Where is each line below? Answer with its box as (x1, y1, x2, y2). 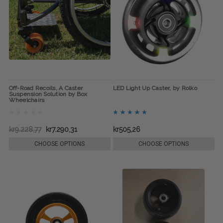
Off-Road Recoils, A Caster (8, 85, 83, 92)
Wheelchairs (8, 97, 45, 104)
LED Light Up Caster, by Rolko (112, 85, 197, 92)
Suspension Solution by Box (8, 91, 87, 98)
